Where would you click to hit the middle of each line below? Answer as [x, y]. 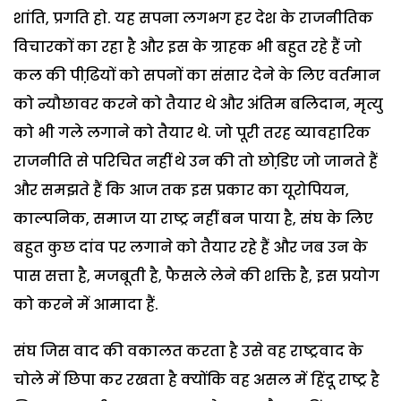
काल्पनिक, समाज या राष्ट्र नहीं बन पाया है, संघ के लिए [193, 218]
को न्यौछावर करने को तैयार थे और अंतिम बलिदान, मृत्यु [198, 104]
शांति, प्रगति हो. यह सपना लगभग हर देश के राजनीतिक [193, 18]
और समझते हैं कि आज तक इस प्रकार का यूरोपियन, [181, 190]
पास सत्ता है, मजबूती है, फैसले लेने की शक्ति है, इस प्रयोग [196, 276]
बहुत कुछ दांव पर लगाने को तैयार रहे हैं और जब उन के [191, 247]
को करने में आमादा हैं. [86, 304]
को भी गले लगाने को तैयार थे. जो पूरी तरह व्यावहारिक [192, 132]
